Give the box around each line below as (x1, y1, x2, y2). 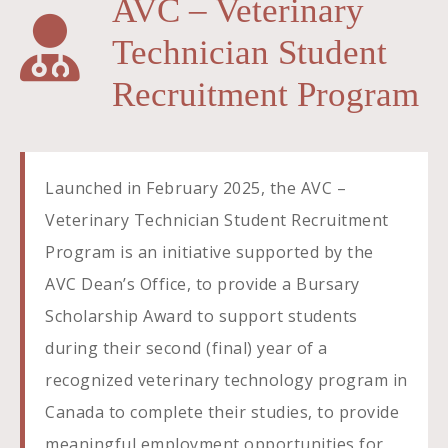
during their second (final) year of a (45, 337, 328, 359)
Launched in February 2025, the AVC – (45, 177, 347, 199)
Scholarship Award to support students (45, 305, 358, 327)
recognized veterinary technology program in (45, 369, 408, 391)
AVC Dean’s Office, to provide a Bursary (45, 273, 360, 295)
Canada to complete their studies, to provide (45, 401, 400, 423)
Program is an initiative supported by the (45, 241, 374, 263)
